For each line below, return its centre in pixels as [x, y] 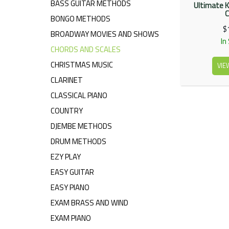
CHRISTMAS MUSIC [82, 65]
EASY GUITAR [72, 172]
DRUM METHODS [78, 142]
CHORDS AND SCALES [86, 50]
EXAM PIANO [71, 218]
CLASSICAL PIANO [79, 96]
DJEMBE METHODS [81, 126]
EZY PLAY [66, 157]
